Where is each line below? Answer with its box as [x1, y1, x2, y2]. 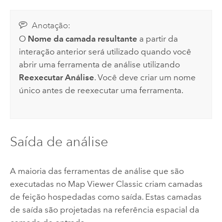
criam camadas [142, 178, 203, 189]
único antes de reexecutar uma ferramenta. [19, 85, 184, 96]
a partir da [137, 34, 178, 44]
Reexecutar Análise [19, 72, 95, 83]
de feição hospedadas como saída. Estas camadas [9, 191, 202, 202]
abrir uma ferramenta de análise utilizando [19, 59, 180, 70]
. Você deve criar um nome [94, 72, 196, 83]
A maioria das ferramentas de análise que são [9, 166, 184, 176]
